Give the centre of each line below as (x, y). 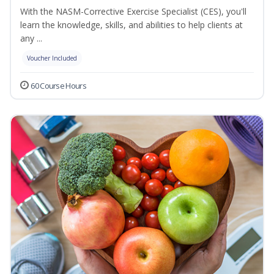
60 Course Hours (58, 86)
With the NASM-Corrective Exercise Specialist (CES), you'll (133, 12)
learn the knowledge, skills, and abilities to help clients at (131, 25)
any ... (31, 39)
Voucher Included (52, 58)
